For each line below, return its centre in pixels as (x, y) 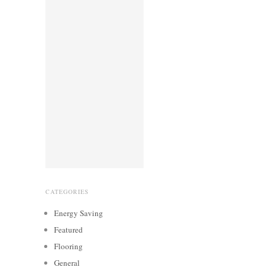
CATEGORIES (67, 191)
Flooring (68, 246)
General (67, 262)
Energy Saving (79, 213)
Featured (68, 229)
